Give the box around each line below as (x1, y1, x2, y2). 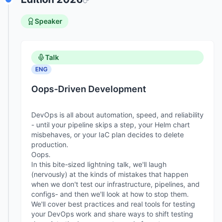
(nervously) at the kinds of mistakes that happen (31, 170, 188, 178)
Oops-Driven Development (31, 84, 146, 94)
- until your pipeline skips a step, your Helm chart (31, 120, 190, 129)
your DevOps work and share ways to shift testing (31, 210, 193, 218)
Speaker (35, 17, 62, 25)
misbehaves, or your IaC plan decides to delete (31, 130, 184, 139)
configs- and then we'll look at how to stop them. (31, 190, 189, 198)
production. (31, 140, 68, 149)
